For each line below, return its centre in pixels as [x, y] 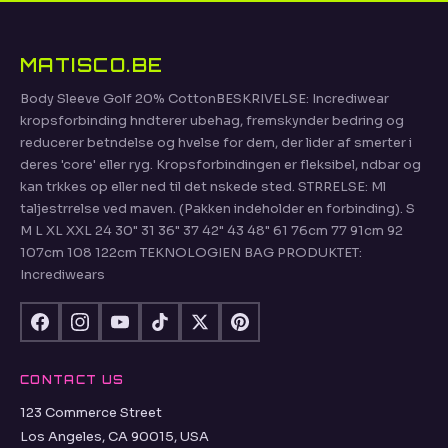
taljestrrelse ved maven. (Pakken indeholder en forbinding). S [217, 208]
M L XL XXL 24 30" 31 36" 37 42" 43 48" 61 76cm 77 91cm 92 [211, 230]
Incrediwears [62, 274]
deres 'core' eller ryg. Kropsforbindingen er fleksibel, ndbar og [220, 164]
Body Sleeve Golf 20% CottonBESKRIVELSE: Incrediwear [204, 98]
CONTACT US [72, 379]
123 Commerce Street [91, 412]
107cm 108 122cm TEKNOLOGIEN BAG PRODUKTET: [191, 252]
